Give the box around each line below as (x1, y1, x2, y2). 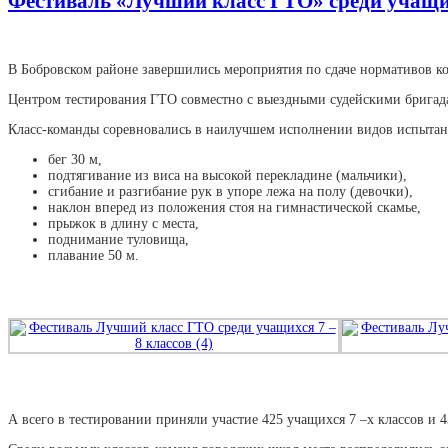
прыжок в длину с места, (48, 215, 199, 231)
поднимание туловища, (48, 231, 189, 247)
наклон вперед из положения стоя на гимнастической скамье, (48, 199, 421, 215)
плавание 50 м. (48, 247, 139, 263)
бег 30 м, (48, 151, 102, 167)
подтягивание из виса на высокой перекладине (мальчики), (48, 167, 407, 183)
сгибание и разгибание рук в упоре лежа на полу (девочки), (48, 183, 413, 199)
